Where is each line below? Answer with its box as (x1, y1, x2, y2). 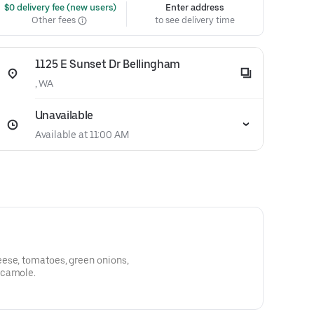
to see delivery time (155, 15, 235, 25)
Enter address (165, 2, 225, 13)
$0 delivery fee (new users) (1, 2, 117, 13)
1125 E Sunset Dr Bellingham (34, 57, 181, 71)
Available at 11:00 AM (34, 129, 129, 140)
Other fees (32, 15, 78, 25)
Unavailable (34, 109, 94, 122)
